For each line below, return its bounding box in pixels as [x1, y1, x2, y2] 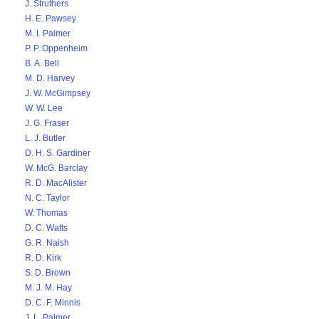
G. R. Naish [25, 238, 69, 248]
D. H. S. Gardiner [25, 148, 90, 158]
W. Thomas [25, 208, 68, 218]
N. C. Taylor [25, 193, 70, 203]
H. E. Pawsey [25, 14, 76, 23]
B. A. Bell [25, 58, 59, 68]
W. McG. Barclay [25, 163, 88, 173]
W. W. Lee [25, 103, 63, 113]
